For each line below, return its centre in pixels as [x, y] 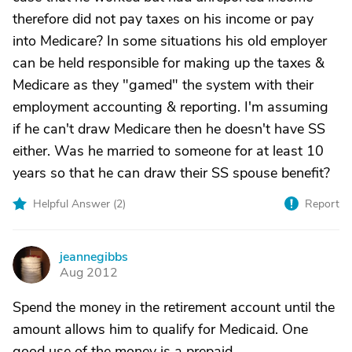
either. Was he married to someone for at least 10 [168, 151]
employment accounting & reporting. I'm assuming [170, 107]
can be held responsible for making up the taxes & [169, 63]
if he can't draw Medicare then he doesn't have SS [169, 129]
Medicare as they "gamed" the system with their [163, 85]
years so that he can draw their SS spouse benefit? [171, 173]
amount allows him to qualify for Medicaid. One [160, 329]
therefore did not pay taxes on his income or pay [163, 19]
